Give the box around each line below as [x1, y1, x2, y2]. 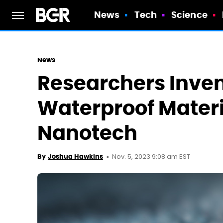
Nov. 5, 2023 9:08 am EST [112, 152, 190, 162]
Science [171, 9, 208, 20]
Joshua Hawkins [48, 152, 103, 161]
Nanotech [37, 120, 137, 146]
